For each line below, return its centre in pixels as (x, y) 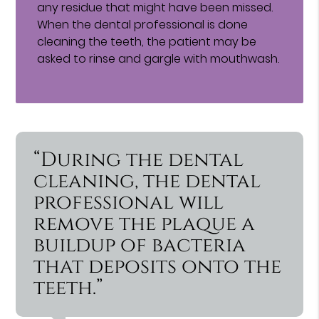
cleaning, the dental (147, 181)
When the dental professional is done (143, 24)
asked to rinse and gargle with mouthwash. (158, 58)
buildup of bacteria (140, 245)
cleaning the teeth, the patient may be (147, 41)
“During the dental (139, 159)
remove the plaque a (145, 224)
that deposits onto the (158, 266)
